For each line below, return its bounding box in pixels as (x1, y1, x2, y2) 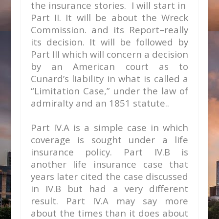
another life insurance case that (30, 158, 189, 170)
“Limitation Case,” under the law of (30, 85, 189, 97)
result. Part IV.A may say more (30, 195, 189, 207)
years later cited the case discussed (30, 170, 189, 182)
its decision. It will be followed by (30, 36, 189, 48)
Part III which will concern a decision (30, 48, 189, 60)
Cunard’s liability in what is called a (30, 72, 189, 85)
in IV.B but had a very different (30, 182, 189, 195)
